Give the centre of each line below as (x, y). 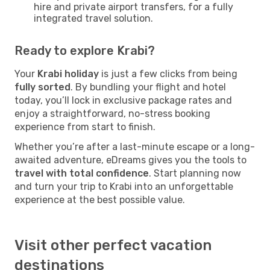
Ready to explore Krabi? (85, 50)
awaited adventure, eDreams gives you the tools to (130, 160)
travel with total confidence (82, 173)
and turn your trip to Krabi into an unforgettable (124, 186)
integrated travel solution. (93, 18)
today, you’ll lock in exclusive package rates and (123, 100)
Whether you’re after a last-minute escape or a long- (135, 146)
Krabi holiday (68, 74)
